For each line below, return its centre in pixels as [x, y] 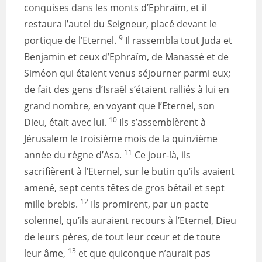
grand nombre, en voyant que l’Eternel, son [120, 106]
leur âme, [46, 253]
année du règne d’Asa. [74, 155]
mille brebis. [52, 204]
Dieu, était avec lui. [67, 122]
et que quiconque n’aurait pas [144, 253]
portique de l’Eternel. [72, 40]
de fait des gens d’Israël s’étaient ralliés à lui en [127, 89]
